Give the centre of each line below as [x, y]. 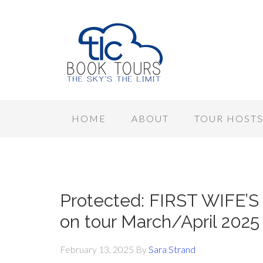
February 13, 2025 [97, 249]
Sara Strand [172, 249]
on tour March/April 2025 [160, 222]
